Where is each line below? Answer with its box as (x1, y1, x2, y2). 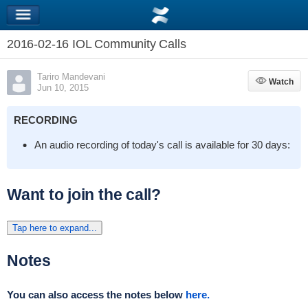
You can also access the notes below (6, 289, 186, 300)
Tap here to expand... (12, 223, 97, 233)
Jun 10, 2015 (36, 82, 89, 93)
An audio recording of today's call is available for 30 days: (34, 139, 290, 151)
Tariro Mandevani (36, 71, 105, 82)
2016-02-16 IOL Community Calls (6, 37, 186, 51)
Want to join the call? (6, 186, 161, 203)
